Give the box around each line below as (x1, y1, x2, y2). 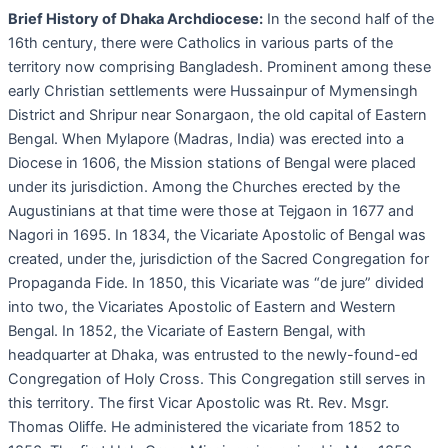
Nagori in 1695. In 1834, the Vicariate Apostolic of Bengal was (8, 226, 426, 245)
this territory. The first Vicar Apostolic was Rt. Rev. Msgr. (8, 394, 389, 413)
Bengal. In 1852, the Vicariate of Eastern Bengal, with (8, 322, 366, 341)
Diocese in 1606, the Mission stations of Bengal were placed (8, 154, 416, 173)
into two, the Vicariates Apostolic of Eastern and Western (8, 298, 396, 317)
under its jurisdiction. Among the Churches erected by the (8, 178, 400, 197)
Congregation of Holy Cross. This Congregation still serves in (8, 370, 426, 389)
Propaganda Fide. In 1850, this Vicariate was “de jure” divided (8, 274, 424, 293)
